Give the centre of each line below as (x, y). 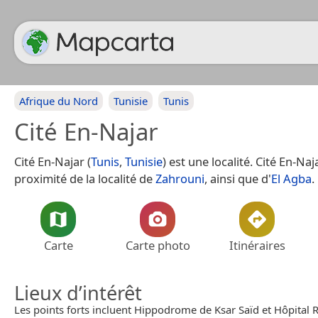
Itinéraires (257, 245)
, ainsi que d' (238, 179)
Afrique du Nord (59, 101)
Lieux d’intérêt (78, 293)
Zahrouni (180, 179)
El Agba (291, 179)
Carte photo (158, 245)
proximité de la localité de (85, 179)
